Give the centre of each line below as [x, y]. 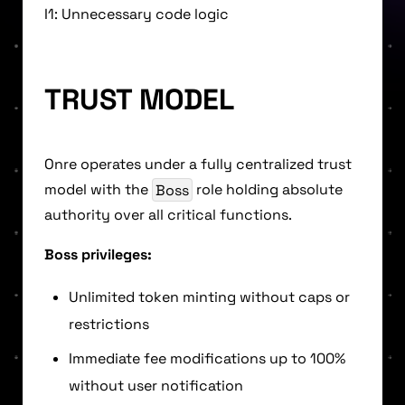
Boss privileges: [98, 255]
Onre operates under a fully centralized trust [198, 165]
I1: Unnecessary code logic [137, 14]
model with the [98, 190]
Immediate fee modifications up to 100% [207, 359]
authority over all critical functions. [168, 215]
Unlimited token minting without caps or [209, 297]
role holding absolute [268, 190]
